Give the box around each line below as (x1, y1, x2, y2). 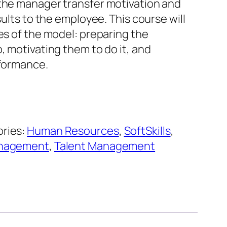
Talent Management (54, 138, 156, 154)
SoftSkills (124, 123, 171, 139)
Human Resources (27, 123, 119, 139)
